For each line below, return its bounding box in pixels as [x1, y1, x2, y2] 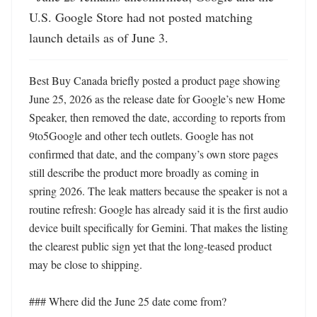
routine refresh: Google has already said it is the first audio [29, 202, 288, 217]
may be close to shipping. [29, 257, 145, 272]
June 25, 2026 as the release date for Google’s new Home [29, 91, 285, 106]
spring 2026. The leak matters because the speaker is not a [29, 183, 287, 198]
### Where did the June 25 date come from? [29, 294, 226, 309]
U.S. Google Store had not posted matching [29, 8, 253, 25]
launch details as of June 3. [29, 29, 168, 46]
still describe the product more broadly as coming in [29, 165, 259, 180]
